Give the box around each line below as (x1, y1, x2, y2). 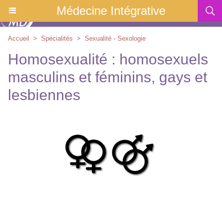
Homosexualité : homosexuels (8, 51, 208, 67)
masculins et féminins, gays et (8, 69, 207, 85)
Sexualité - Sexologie (85, 35, 146, 42)
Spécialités (41, 35, 73, 42)
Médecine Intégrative (56, 4, 166, 17)
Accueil (8, 35, 29, 42)
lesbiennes (8, 87, 80, 103)
